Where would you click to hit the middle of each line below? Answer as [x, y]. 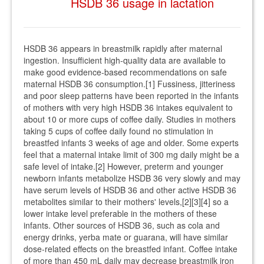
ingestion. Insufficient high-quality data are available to [125, 60]
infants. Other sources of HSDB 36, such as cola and [122, 225]
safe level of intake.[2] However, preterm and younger [123, 166]
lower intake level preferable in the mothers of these [120, 213]
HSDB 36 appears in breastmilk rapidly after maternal [123, 48]
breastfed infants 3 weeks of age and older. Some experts [131, 143]
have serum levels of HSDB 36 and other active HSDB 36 [130, 190]
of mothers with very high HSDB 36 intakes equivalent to [128, 107]
